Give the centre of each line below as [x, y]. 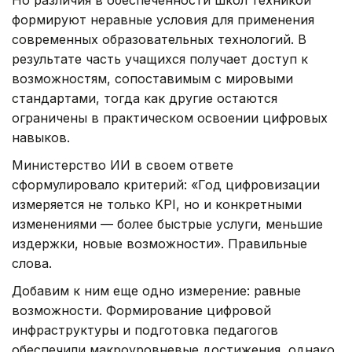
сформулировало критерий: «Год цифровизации [166, 185]
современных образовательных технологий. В [159, 40]
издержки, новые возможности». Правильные [159, 244]
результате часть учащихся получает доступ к [160, 59]
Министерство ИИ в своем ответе [123, 165]
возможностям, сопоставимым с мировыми [152, 79]
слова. [32, 264]
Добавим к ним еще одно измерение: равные [156, 291]
